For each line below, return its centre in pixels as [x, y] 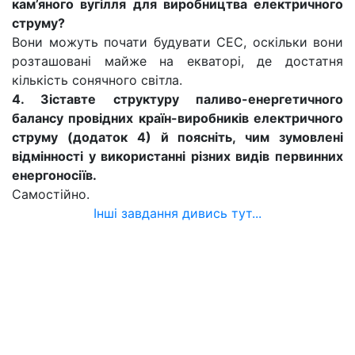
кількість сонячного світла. [97, 80]
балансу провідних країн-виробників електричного [177, 118]
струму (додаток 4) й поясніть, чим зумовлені [177, 137]
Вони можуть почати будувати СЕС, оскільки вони [177, 42]
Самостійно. [51, 194]
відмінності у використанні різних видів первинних [177, 156]
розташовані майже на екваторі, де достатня [177, 61]
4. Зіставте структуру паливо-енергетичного [177, 99]
